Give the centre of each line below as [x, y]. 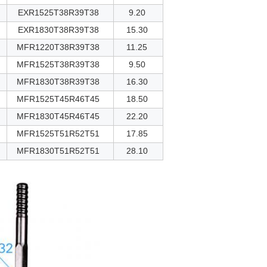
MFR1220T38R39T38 [58, 47]
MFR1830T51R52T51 [58, 150]
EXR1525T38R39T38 [58, 12]
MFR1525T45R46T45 [58, 99]
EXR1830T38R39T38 [58, 30]
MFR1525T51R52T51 [58, 133]
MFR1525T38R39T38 [58, 64]
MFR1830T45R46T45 [58, 116]
